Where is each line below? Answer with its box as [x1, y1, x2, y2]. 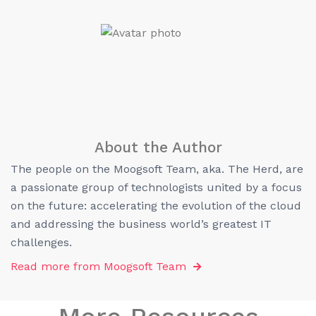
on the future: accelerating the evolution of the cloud [11, 199, 301, 213]
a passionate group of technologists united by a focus [11, 181, 302, 195]
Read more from [11, 260, 100, 274]
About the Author [94, 138, 222, 157]
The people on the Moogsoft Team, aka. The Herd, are [11, 162, 303, 176]
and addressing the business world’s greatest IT [11, 217, 272, 231]
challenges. [11, 236, 72, 250]
